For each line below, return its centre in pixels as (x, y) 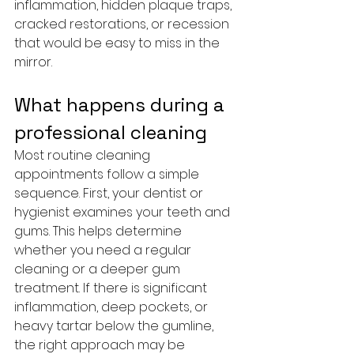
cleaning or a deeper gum (99, 269)
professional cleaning (111, 132)
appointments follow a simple (108, 174)
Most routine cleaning (84, 155)
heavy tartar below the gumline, (115, 326)
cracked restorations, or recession (123, 24)
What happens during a (122, 105)
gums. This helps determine (100, 231)
